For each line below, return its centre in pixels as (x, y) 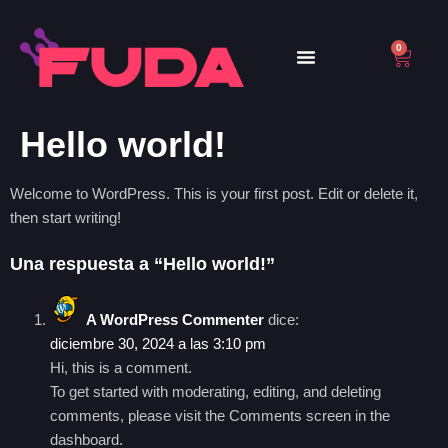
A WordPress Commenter (175, 320)
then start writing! (65, 217)
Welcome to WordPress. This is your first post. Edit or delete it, (214, 193)
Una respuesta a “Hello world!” (142, 264)
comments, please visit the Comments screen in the (220, 416)
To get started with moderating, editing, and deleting (215, 392)
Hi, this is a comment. (121, 368)
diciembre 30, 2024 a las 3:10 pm (158, 344)
